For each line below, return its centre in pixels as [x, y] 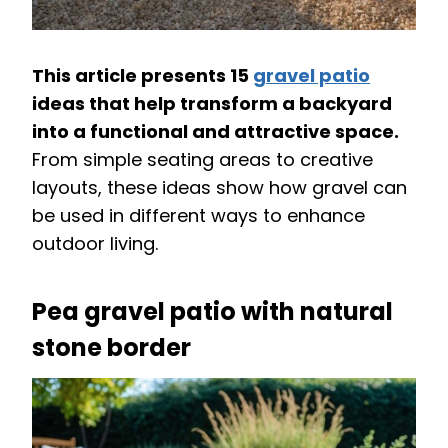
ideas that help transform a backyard [212, 103]
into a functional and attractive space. [215, 131]
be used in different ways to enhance [198, 215]
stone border [111, 347]
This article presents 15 [142, 75]
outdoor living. [95, 243]
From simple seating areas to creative [202, 159]
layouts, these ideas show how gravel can [219, 187]
